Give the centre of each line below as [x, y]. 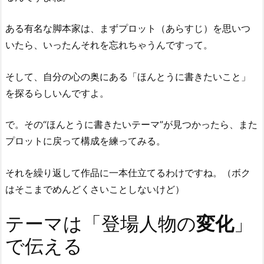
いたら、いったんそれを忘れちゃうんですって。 [109, 45]
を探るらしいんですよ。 [57, 93]
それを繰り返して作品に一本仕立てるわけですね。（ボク [128, 173]
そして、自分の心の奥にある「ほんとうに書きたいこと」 [128, 76]
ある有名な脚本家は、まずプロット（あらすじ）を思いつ [128, 29]
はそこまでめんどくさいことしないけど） [95, 189]
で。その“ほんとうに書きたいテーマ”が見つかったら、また [131, 125]
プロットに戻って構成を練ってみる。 [85, 141]
